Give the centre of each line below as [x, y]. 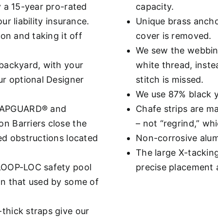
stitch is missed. [170, 80]
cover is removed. [174, 36]
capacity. [155, 7]
